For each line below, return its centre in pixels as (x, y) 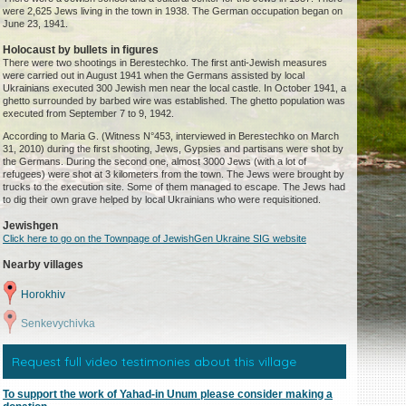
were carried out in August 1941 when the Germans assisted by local (154, 76)
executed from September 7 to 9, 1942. (89, 114)
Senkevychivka (58, 324)
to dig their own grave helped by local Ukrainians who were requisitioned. (162, 200)
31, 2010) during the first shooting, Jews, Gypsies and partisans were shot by (174, 149)
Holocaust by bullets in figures (81, 50)
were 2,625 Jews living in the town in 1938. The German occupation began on (173, 11)
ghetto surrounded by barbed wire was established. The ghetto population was (174, 101)
